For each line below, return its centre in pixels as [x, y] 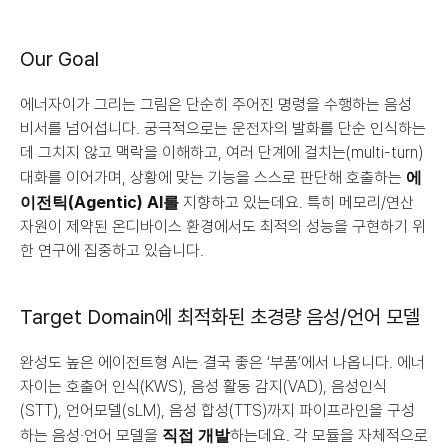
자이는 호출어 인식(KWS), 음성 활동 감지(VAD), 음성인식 [203, 386]
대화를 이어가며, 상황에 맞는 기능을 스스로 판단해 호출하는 [213, 177]
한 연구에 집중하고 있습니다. [112, 250]
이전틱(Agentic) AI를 [99, 202]
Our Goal [59, 59]
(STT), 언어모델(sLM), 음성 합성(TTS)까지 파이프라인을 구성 [217, 410]
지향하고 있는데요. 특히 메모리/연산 [296, 202]
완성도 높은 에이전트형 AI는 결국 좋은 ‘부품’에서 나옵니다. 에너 [222, 362]
